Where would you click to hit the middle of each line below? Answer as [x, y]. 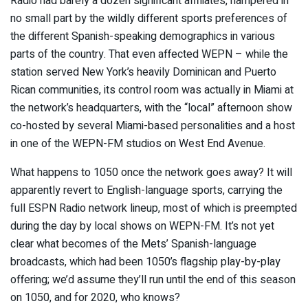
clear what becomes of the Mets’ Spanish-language [133, 244]
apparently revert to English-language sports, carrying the [146, 191]
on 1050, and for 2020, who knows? [95, 298]
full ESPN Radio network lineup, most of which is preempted [154, 209]
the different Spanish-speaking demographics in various [143, 37]
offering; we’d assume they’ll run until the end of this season [153, 280]
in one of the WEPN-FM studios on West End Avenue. [138, 144]
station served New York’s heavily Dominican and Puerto [143, 73]
